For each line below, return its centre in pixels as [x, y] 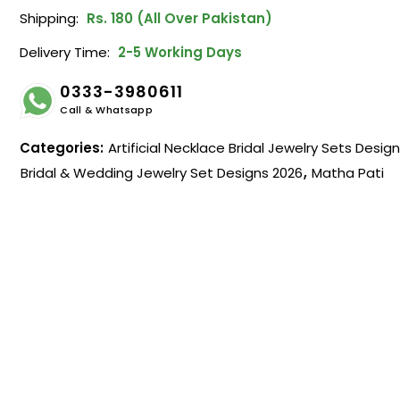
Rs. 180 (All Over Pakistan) [178, 18]
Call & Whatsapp [106, 109]
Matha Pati [348, 172]
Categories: [64, 147]
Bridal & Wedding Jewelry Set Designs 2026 [162, 172]
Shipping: [50, 18]
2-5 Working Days [179, 52]
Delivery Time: [65, 52]
